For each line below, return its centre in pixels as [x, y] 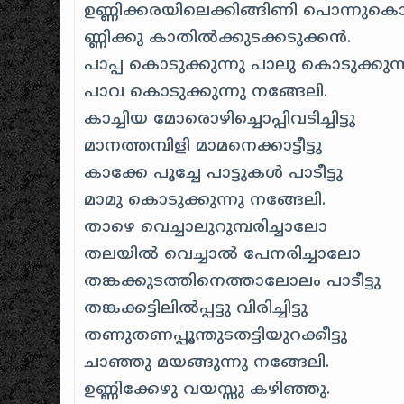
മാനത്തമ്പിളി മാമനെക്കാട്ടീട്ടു [203, 146]
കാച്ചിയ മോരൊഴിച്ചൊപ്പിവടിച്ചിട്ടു [220, 119]
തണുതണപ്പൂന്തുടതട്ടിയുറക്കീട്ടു [216, 335]
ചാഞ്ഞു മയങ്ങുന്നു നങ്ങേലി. [207, 363]
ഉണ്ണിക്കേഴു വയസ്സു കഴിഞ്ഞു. [207, 390]
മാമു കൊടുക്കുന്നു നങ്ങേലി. [205, 200]
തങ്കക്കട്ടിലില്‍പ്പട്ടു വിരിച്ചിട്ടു [196, 308]
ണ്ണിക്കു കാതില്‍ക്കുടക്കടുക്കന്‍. [218, 38]
